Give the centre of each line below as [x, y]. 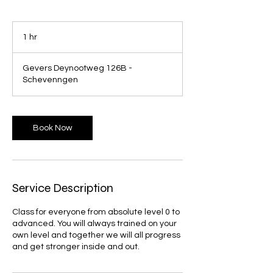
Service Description [63, 188]
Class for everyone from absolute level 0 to [96, 212]
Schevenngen [50, 80]
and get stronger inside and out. [76, 246]
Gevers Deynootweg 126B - [77, 68]
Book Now [52, 128]
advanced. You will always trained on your [94, 223]
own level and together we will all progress [96, 235]
